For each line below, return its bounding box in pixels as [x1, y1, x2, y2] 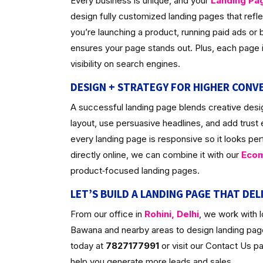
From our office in [70, 208, 144, 220]
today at [70, 240, 106, 251]
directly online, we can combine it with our [70, 149, 241, 160]
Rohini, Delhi [144, 208, 199, 220]
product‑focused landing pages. [70, 165, 200, 176]
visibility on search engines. [70, 58, 180, 69]
